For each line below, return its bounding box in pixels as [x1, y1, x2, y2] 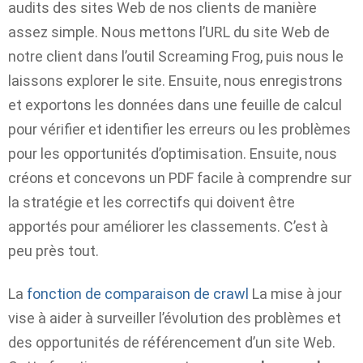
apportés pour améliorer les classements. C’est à [8, 218, 328, 236]
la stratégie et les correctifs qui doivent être [8, 194, 295, 211]
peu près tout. [8, 242, 99, 260]
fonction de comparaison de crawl [27, 284, 249, 302]
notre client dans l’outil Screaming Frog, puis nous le [8, 48, 344, 66]
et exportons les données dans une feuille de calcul [8, 96, 342, 114]
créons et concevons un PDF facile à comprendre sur [8, 169, 352, 187]
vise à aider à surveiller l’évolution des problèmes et [8, 309, 341, 327]
